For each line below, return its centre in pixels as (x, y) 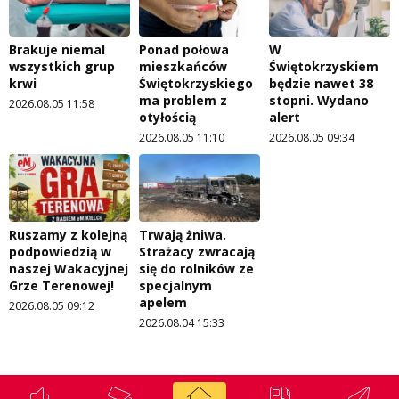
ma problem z (183, 100)
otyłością (167, 117)
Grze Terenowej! (61, 286)
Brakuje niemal (57, 49)
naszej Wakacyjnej (69, 269)
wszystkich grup (62, 66)
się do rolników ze (196, 269)
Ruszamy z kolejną (68, 235)
